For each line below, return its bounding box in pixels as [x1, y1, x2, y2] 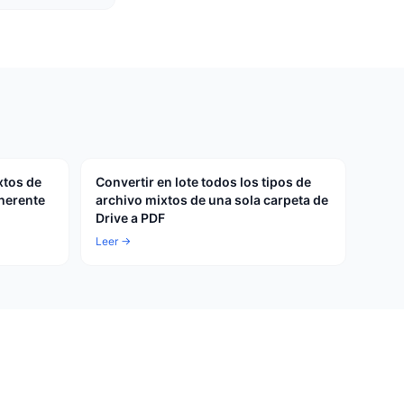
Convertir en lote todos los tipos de [96, 174, 311, 189]
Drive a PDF [96, 210, 165, 225]
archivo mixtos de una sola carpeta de [96, 192, 328, 207]
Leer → [96, 234, 131, 248]
